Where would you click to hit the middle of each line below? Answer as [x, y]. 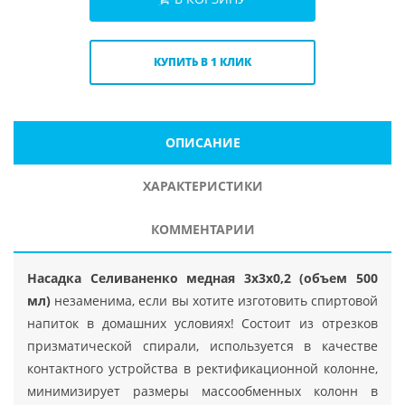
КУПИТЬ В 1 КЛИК [202, 61]
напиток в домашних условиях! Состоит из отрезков [202, 323]
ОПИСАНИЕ [202, 142]
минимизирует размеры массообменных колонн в [202, 391]
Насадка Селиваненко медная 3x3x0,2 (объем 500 [202, 278]
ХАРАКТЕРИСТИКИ [202, 185]
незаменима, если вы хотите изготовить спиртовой [214, 300]
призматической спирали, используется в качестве [202, 345]
